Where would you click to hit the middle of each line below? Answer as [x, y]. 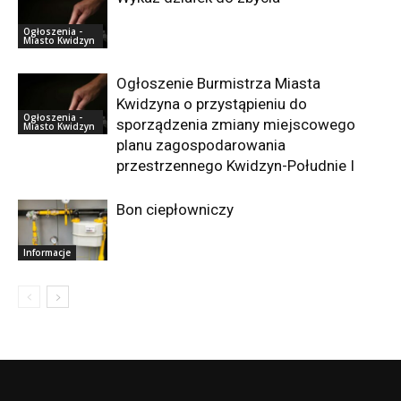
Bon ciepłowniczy [175, 209]
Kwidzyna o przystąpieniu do [212, 103]
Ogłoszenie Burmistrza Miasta [218, 83]
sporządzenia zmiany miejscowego [236, 124]
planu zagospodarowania [201, 145]
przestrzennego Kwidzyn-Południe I [235, 165]
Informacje [47, 253]
